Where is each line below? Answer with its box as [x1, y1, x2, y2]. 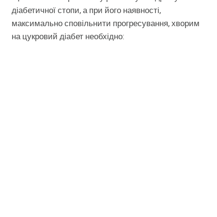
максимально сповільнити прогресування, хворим [12, 17, 200, 30]
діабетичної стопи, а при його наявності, [12, 4, 161, 17]
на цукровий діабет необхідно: [12, 31, 124, 43]
